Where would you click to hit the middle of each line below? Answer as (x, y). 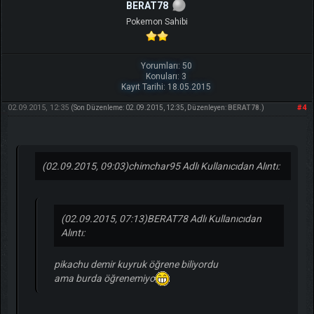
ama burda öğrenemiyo (104, 278)
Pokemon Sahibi (157, 21)
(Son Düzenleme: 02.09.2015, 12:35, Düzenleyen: (149, 107)
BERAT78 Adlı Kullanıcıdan (204, 218)
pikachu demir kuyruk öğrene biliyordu (136, 264)
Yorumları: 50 (166, 66)
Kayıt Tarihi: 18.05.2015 (166, 87)
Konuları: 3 (166, 76)
